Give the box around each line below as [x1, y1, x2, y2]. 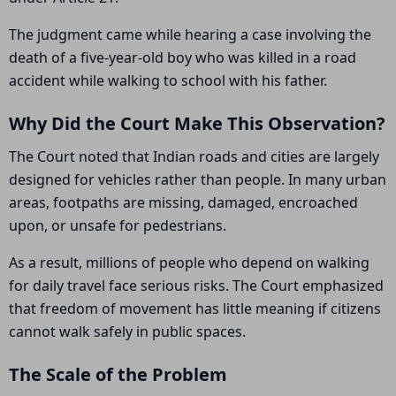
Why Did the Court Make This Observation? [9, 111, 385, 135]
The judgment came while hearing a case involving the [9, 25, 371, 44]
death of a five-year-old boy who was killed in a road [9, 48, 356, 67]
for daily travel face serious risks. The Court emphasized [9, 276, 384, 295]
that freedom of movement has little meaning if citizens [9, 299, 381, 318]
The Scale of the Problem [9, 362, 227, 386]
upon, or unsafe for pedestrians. [9, 216, 226, 235]
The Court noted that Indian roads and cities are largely [9, 147, 379, 166]
